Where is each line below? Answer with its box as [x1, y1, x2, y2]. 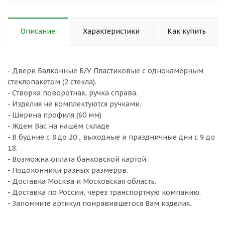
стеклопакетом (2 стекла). [8, 77, 96, 86]
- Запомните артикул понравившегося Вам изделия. [8, 199, 191, 208]
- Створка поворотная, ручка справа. [8, 88, 138, 97]
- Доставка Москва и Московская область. [8, 177, 156, 186]
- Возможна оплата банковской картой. [8, 155, 148, 164]
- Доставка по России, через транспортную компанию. [8, 188, 201, 197]
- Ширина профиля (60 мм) [8, 110, 101, 120]
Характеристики [83, 27, 140, 36]
